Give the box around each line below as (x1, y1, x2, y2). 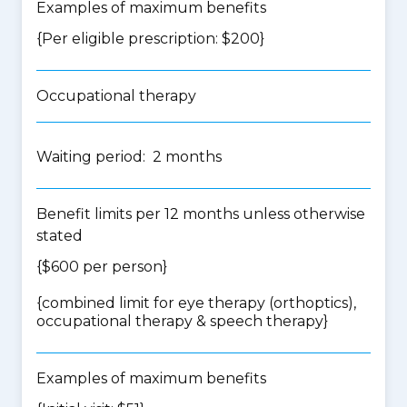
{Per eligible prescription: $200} (36, 30, 264, 47)
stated (36, 227, 83, 244)
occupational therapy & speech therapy (36, 313, 323, 330)
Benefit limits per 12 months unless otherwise (36, 205, 365, 223)
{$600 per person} (36, 258, 167, 275)
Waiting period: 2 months (36, 148, 222, 165)
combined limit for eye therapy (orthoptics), (42, 294, 356, 312)
